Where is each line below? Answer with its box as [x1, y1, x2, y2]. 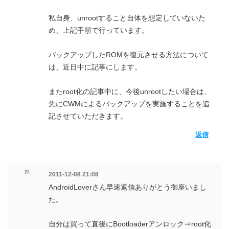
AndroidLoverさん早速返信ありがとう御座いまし [49, 183, 207, 191]
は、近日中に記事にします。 [49, 63, 142, 71]
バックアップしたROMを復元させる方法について [49, 51, 209, 59]
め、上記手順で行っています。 [49, 26, 149, 34]
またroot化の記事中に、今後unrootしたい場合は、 [49, 87, 211, 96]
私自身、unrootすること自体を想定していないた [49, 14, 205, 22]
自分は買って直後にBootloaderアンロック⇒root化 [49, 220, 211, 228]
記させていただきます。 [49, 112, 127, 120]
